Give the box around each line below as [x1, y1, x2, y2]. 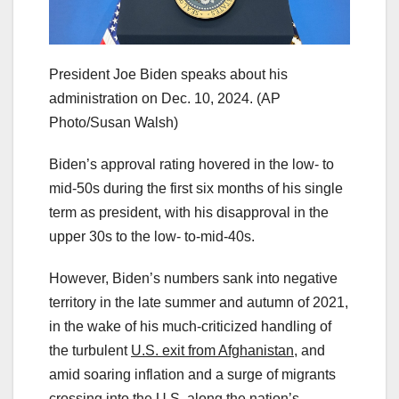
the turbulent [49, 343, 131, 359]
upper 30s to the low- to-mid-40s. [49, 229, 258, 245]
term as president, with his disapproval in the [49, 205, 329, 221]
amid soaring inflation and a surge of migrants [49, 367, 336, 383]
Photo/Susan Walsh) [49, 115, 178, 131]
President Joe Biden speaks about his [49, 67, 288, 83]
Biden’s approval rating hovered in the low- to [49, 157, 334, 173]
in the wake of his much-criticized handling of [49, 319, 331, 335]
